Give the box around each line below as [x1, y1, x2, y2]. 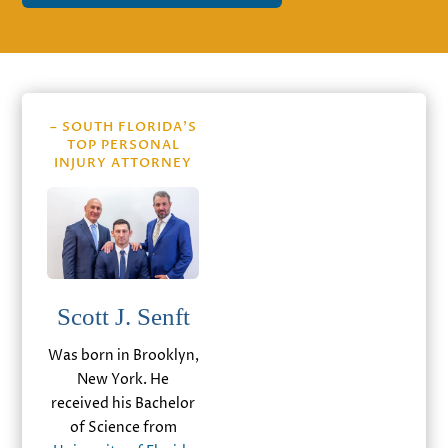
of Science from [69, 417, 177, 437]
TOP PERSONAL [66, 135, 180, 154]
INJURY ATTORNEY [54, 153, 193, 172]
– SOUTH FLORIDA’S [49, 117, 197, 136]
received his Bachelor [51, 393, 196, 413]
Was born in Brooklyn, [47, 345, 199, 365]
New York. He [77, 369, 170, 389]
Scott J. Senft [56, 302, 190, 330]
